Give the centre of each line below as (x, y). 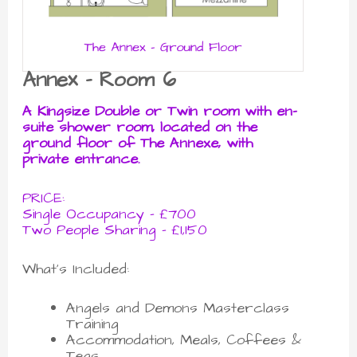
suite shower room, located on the (140, 127)
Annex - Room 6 (100, 79)
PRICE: (44, 198)
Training (92, 324)
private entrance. (82, 159)
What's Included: (76, 269)
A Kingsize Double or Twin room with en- (160, 111)
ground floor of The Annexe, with (138, 143)
